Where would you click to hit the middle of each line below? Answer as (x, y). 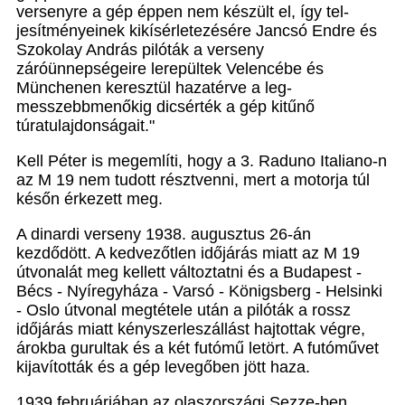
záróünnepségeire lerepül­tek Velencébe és (170, 69)
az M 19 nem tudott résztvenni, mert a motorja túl (193, 180)
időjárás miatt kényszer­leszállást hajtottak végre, (191, 330)
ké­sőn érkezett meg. (89, 199)
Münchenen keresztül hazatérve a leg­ (154, 88)
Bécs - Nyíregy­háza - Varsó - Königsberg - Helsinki (199, 292)
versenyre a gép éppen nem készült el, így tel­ (183, 12)
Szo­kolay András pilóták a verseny (140, 50)
